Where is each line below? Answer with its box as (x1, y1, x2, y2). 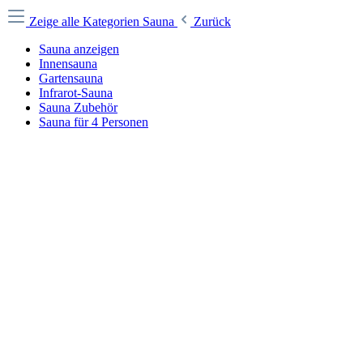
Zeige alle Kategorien (29, 15, 143, 28)
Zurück (194, 15, 231, 28)
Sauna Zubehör (39, 100, 117, 114)
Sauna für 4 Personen (39, 115, 148, 129)
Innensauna (39, 57, 97, 70)
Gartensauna (39, 71, 103, 85)
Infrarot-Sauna (39, 86, 113, 100)
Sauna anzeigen (39, 42, 119, 56)
